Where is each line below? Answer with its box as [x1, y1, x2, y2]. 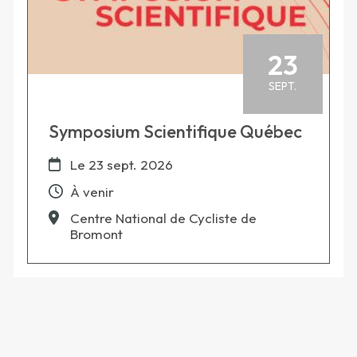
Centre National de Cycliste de [69, 210, 257, 227]
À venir [69, 182, 114, 200]
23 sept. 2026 [88, 156, 173, 174]
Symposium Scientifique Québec [48, 120, 302, 143]
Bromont [69, 226, 123, 243]
